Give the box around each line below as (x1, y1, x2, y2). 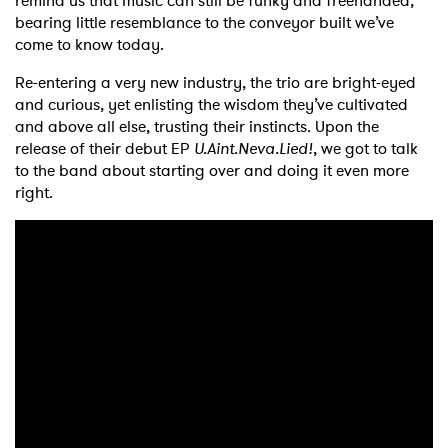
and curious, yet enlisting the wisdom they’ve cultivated (15, 93, 408, 117)
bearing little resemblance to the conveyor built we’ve (15, 11, 394, 35)
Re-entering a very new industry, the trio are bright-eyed (15, 71, 416, 95)
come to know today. (15, 33, 164, 57)
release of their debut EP (15, 137, 194, 161)
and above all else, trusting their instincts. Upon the (15, 115, 379, 139)
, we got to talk (313, 137, 418, 161)
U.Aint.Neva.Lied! (194, 137, 313, 161)
